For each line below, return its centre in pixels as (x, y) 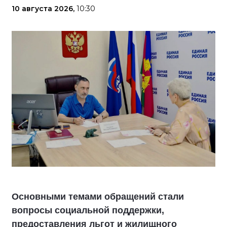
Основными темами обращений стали (98, 197)
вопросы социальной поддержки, (88, 210)
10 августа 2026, (44, 9)
